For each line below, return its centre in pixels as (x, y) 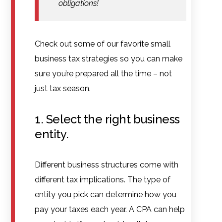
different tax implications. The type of (103, 179)
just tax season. (63, 88)
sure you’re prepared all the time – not (104, 73)
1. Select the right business (107, 119)
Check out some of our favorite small (103, 44)
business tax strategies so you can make (109, 58)
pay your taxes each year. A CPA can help (110, 209)
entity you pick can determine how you (106, 194)
